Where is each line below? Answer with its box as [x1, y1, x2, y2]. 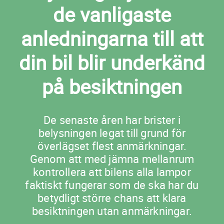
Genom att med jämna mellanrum [29, 151, 194, 166]
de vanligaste [53, 1, 171, 28]
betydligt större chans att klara [37, 190, 186, 205]
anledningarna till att [20, 25, 203, 52]
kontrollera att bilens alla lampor [33, 164, 191, 179]
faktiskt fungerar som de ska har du [25, 177, 199, 192]
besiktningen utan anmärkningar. [31, 203, 192, 218]
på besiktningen [42, 73, 182, 100]
